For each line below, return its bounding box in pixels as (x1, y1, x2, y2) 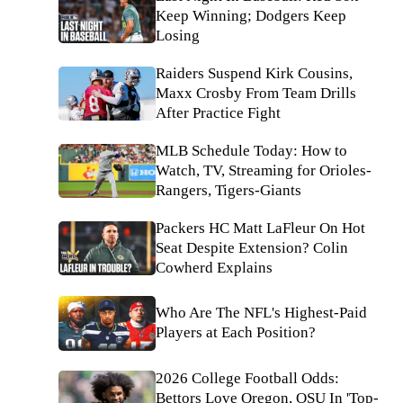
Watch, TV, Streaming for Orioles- (156, 162, 372, 179)
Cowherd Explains (156, 259, 273, 276)
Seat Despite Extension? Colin (156, 239, 348, 256)
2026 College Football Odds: (156, 369, 339, 387)
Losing (156, 27, 200, 44)
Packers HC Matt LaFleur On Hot (156, 219, 365, 237)
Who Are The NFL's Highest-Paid (156, 304, 367, 322)
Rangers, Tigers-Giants (156, 182, 301, 199)
